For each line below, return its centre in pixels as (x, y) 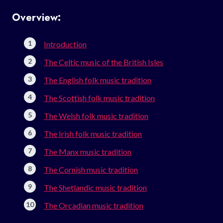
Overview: (36, 17)
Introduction (65, 44)
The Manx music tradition (88, 151)
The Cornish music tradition (91, 169)
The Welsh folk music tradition (96, 115)
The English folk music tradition (98, 80)
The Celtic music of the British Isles (104, 62)
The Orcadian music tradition (94, 205)
